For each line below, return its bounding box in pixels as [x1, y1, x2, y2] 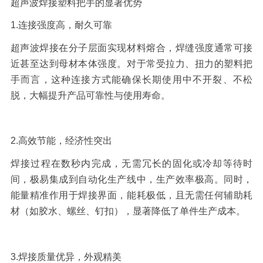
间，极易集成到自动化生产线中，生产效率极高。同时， [10, 174, 253, 185]
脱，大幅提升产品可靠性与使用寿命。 [10, 90, 170, 100]
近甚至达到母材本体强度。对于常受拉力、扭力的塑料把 [10, 58, 253, 69]
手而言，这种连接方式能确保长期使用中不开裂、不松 [10, 74, 253, 85]
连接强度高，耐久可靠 [18, 20, 112, 31]
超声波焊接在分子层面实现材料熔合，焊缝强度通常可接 [10, 42, 253, 53]
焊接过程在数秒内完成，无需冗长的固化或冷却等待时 [10, 159, 253, 169]
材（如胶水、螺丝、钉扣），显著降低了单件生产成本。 [10, 206, 245, 217]
